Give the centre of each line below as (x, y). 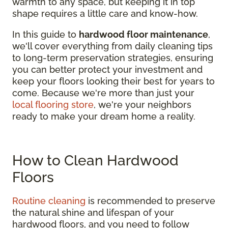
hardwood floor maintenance (144, 34)
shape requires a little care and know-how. (105, 13)
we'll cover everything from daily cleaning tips (112, 46)
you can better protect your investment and (107, 69)
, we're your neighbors (142, 104)
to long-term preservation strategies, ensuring (113, 58)
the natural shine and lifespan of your (93, 212)
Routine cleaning (49, 201)
